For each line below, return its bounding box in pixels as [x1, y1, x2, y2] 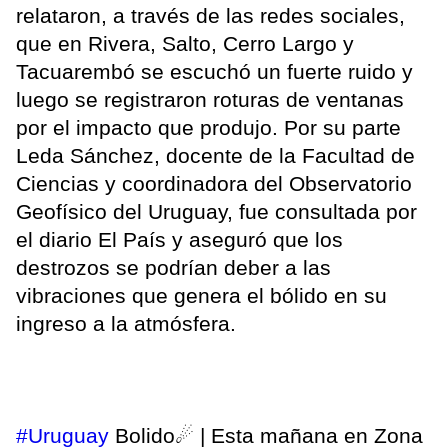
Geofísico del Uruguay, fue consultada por [16, 200, 417, 224]
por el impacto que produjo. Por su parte [16, 116, 401, 140]
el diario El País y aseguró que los [16, 228, 343, 252]
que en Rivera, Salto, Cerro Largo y [16, 32, 354, 56]
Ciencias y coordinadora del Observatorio [16, 172, 412, 196]
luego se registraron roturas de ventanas [16, 88, 404, 112]
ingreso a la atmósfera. [16, 312, 236, 336]
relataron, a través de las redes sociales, [16, 4, 405, 28]
